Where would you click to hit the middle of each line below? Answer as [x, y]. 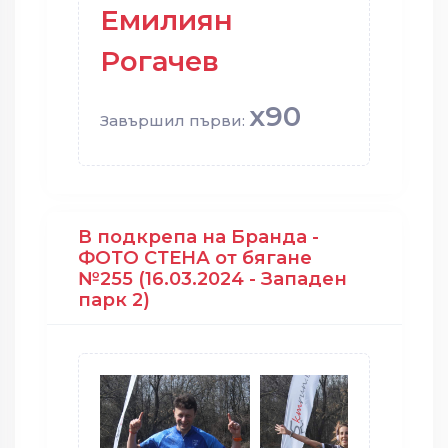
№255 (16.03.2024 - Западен [212, 278]
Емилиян [166, 20]
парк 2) [114, 299]
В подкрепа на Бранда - [198, 236]
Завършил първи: [174, 120]
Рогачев [159, 61]
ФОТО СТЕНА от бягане [195, 257]
